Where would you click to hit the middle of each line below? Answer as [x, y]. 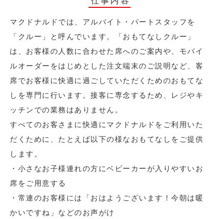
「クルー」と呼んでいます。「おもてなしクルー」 [103, 37]
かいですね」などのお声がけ [62, 213]
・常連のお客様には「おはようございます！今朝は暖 [107, 198]
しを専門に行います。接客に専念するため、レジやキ [107, 95]
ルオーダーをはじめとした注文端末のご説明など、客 [107, 66]
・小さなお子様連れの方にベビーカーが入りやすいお [107, 169]
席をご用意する [38, 183]
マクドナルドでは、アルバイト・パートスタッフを [103, 22]
